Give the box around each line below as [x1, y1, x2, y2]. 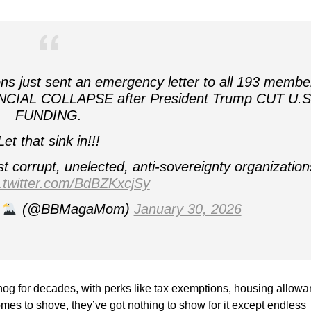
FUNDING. [15, 108, 83, 123]
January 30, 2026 [133, 201, 242, 217]
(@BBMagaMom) [17, 201, 134, 217]
